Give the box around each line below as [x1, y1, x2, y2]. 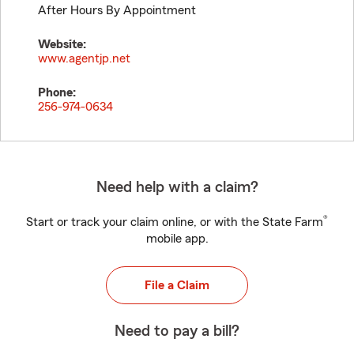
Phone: [38, 86, 76, 99]
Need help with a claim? [96, 179, 258, 195]
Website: [38, 38, 86, 51]
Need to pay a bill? [115, 323, 239, 339]
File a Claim [145, 279, 209, 292]
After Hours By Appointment [38, 4, 196, 17]
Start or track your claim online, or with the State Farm [26, 216, 323, 228]
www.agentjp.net [38, 52, 130, 65]
